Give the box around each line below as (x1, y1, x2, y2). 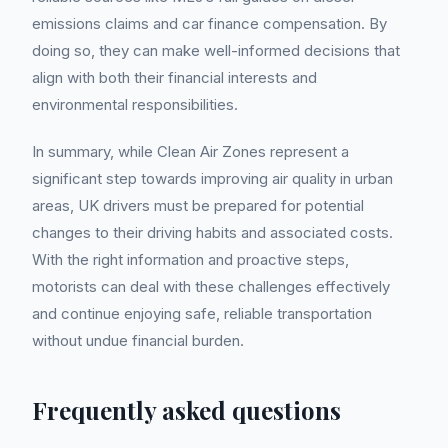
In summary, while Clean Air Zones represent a (32, 142, 349, 161)
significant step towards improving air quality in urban (32, 169, 393, 188)
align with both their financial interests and (32, 68, 317, 87)
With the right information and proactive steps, (32, 250, 349, 269)
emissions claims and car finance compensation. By (32, 14, 387, 33)
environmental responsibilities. (32, 95, 238, 114)
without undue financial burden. (32, 331, 244, 350)
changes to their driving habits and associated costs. (32, 223, 393, 242)
